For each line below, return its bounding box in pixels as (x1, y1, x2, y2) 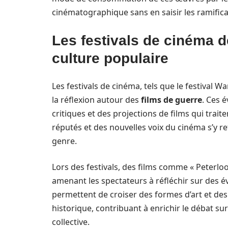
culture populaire (52, 50, 168, 66)
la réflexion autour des (52, 94, 141, 105)
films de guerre (141, 94, 202, 105)
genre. (52, 135, 77, 147)
